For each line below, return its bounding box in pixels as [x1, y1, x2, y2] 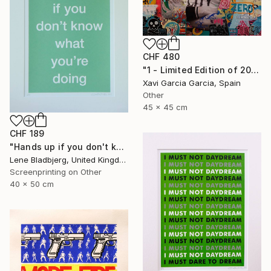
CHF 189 [10, 128, 45, 139]
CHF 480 [143, 51, 180, 62]
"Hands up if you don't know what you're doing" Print [116, 141, 124, 152]
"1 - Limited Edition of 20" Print [251, 64, 260, 75]
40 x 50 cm [10, 178, 54, 189]
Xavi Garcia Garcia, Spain [143, 77, 241, 88]
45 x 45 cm [143, 102, 188, 112]
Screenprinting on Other [10, 166, 102, 177]
